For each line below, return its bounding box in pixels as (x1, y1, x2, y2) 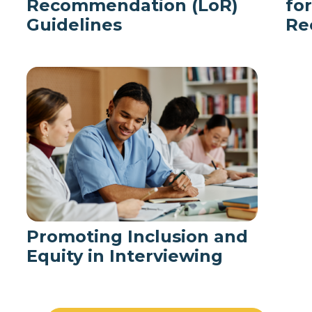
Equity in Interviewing (26, 245, 223, 266)
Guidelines (26, 15, 122, 36)
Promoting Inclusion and (26, 226, 248, 247)
